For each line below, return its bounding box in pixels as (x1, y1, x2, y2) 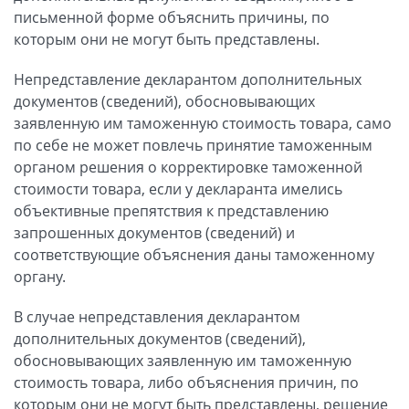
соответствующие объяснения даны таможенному (14, 244, 374, 265)
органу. (14, 266, 66, 287)
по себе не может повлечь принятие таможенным (14, 134, 372, 155)
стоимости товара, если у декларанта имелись (14, 178, 342, 199)
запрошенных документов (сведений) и (14, 222, 295, 243)
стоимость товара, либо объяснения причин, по (14, 372, 359, 393)
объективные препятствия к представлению (14, 200, 329, 221)
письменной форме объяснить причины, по (14, 6, 330, 27)
